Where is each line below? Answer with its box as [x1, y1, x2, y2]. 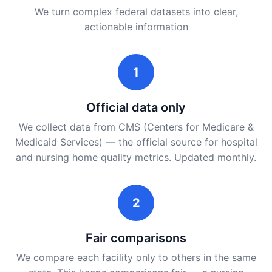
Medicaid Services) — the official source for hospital [15, 136, 257, 148]
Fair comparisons [86, 231, 186, 245]
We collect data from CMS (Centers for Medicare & [18, 121, 254, 133]
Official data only [86, 100, 186, 115]
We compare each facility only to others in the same [16, 251, 256, 263]
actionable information [84, 21, 188, 33]
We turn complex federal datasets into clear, [34, 5, 238, 18]
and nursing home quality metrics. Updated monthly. [16, 151, 256, 163]
